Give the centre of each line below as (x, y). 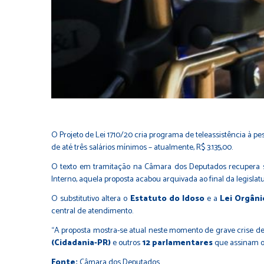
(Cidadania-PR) (81, 243)
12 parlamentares (177, 243)
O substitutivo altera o (91, 199)
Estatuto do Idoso (167, 199)
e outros (126, 243)
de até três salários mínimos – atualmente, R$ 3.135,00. (142, 147)
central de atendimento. (92, 211)
